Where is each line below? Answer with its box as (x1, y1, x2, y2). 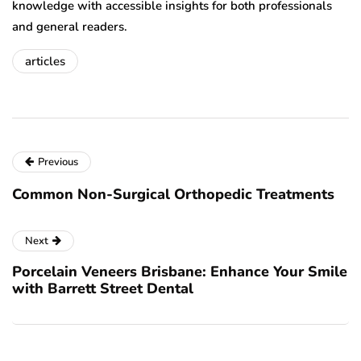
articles (25, 53, 65, 70)
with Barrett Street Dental (12, 279, 193, 299)
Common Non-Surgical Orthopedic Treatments (12, 185, 338, 205)
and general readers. (12, 19, 127, 35)
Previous (38, 155, 78, 170)
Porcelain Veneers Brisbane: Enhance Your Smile (12, 262, 347, 282)
